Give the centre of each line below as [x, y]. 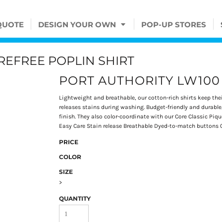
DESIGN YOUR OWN [78, 25]
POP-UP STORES [174, 25]
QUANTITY [75, 199]
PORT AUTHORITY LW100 [139, 81]
